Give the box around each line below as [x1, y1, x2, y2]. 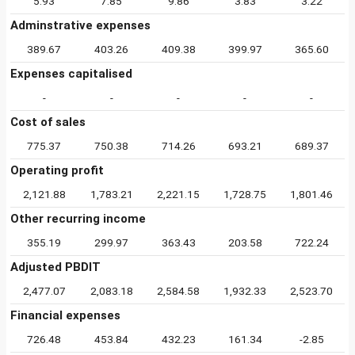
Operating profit [10, 163, 104, 177]
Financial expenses [10, 308, 120, 323]
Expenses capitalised [10, 67, 132, 81]
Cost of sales [10, 115, 86, 129]
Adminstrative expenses [10, 18, 151, 32]
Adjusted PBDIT [10, 260, 101, 274]
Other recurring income [10, 212, 146, 226]
